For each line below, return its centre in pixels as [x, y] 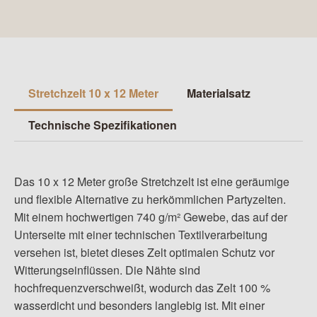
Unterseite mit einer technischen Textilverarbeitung [141, 235]
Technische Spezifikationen [103, 125]
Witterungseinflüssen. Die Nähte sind [107, 270]
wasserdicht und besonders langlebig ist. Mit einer [139, 306]
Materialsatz [219, 93]
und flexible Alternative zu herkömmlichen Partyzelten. [150, 200]
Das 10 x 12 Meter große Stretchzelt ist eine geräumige [152, 182]
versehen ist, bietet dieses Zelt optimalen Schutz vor [144, 253]
